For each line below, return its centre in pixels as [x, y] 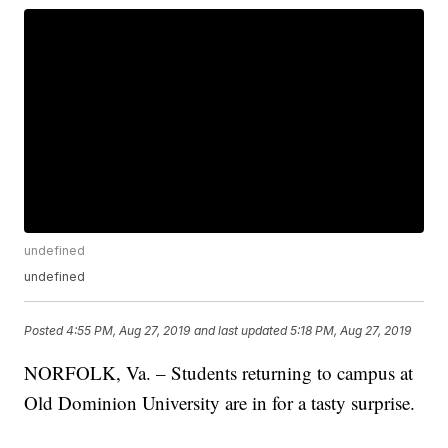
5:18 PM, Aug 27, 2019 [351, 331]
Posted [45, 331]
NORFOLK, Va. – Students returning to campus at [219, 373]
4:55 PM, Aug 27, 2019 [128, 331]
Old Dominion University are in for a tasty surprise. [220, 403]
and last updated [241, 331]
